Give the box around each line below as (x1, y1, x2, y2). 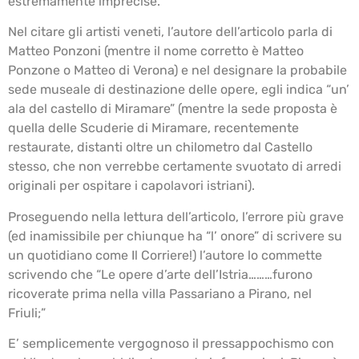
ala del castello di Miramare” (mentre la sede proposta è (8, 101, 337, 117)
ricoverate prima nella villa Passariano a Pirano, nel (8, 285, 312, 301)
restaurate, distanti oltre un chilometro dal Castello (8, 139, 313, 155)
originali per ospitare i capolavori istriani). (8, 178, 255, 194)
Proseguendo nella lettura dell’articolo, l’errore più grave (8, 208, 344, 224)
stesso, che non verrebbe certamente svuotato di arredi (8, 159, 341, 175)
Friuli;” (8, 305, 46, 321)
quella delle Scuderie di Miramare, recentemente (8, 120, 299, 136)
